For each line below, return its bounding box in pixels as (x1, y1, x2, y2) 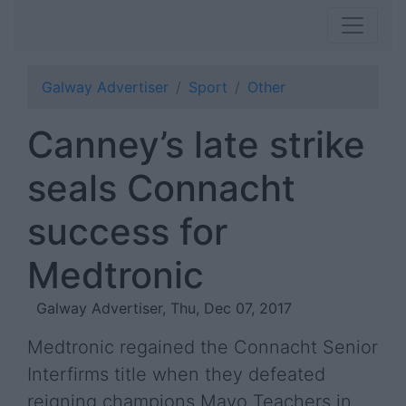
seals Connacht (27, 166, 295, 210)
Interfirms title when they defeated (27, 363, 325, 385)
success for (27, 209, 227, 254)
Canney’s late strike (27, 122, 365, 167)
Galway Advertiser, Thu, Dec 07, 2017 (36, 299, 292, 317)
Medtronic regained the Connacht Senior (27, 336, 378, 358)
